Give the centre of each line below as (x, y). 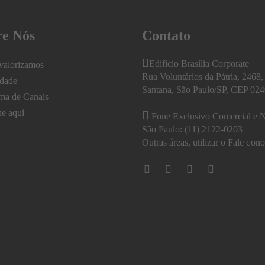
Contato (166, 36)
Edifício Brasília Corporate (199, 64)
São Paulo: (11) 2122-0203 (193, 130)
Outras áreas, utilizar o (185, 143)
